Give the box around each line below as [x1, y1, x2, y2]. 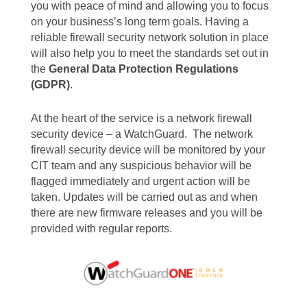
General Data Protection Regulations [48, 62, 238, 75]
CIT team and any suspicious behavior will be [30, 159, 251, 171]
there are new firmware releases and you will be [30, 206, 262, 219]
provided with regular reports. [30, 222, 172, 234]
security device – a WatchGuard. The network [30, 127, 253, 140]
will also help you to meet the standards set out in [30, 47, 269, 59]
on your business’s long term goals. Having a [30, 15, 249, 27]
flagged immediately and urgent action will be [30, 175, 250, 187]
